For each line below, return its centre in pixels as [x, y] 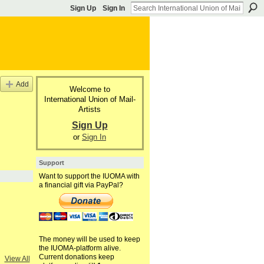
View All [17, 258]
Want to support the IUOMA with [89, 176]
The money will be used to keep [89, 240]
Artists [90, 109]
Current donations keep [76, 257]
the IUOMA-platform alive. [80, 248]
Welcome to [90, 89]
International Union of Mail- [90, 99]
